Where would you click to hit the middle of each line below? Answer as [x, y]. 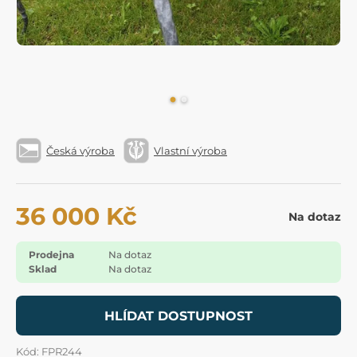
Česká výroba [80, 150]
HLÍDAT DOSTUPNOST [178, 316]
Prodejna [51, 255]
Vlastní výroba [190, 150]
